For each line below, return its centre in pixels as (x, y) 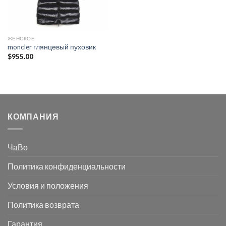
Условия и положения (48, 185)
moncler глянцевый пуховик (51, 47)
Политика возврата (43, 204)
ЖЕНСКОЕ (21, 39)
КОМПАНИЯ (33, 117)
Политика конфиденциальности (67, 166)
